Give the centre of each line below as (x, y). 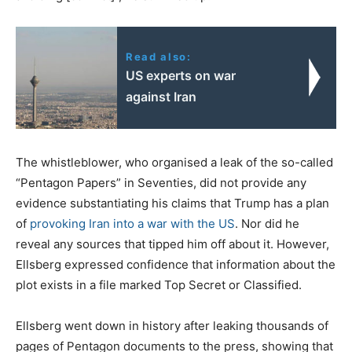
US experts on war (181, 75)
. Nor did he (267, 223)
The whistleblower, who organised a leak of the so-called (174, 162)
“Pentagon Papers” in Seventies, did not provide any (161, 182)
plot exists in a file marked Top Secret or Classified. (159, 284)
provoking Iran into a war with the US (132, 223)
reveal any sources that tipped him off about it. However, (172, 244)
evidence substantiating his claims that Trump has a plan (172, 203)
